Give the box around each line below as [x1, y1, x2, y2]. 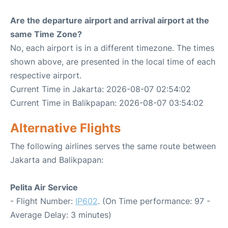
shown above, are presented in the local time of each [10, 56, 215, 67]
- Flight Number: [10, 196, 75, 207]
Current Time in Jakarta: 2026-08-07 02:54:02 [10, 84, 191, 95]
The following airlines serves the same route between [10, 141, 216, 152]
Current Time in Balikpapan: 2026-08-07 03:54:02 [10, 98, 204, 108]
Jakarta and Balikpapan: [10, 155, 103, 165]
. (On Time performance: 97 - [98, 196, 210, 207]
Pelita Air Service [10, 182, 78, 193]
